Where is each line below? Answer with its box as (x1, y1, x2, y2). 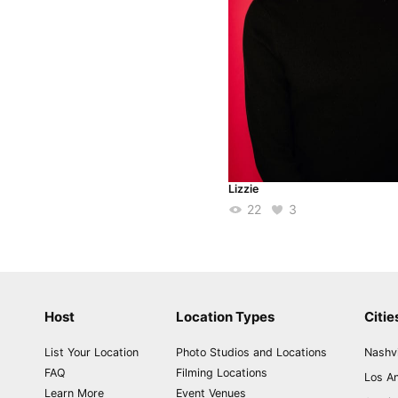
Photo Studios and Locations (176, 346, 327, 360)
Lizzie (228, 182, 259, 196)
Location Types (176, 308, 275, 326)
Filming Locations (176, 366, 267, 380)
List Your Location (44, 346, 139, 360)
